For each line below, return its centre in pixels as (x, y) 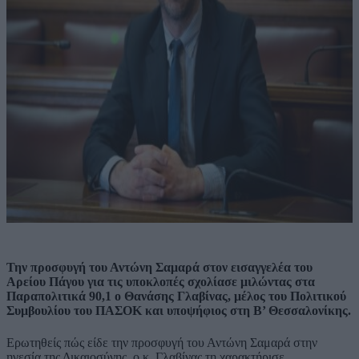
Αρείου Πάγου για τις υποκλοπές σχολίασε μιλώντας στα (161, 282)
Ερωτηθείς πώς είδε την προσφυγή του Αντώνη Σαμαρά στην (162, 342)
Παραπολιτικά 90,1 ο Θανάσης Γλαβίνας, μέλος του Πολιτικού (176, 296)
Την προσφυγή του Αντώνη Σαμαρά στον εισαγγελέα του (159, 268)
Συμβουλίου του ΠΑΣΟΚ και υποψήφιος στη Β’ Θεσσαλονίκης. (179, 311)
